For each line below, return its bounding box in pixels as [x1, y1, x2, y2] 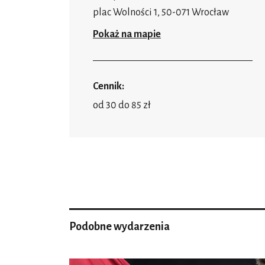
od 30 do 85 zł [93, 100, 151, 111]
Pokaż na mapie [93, 29, 161, 40]
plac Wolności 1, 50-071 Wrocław [93, 7, 229, 18]
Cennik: [93, 81, 124, 92]
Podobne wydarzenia [69, 221, 170, 233]
